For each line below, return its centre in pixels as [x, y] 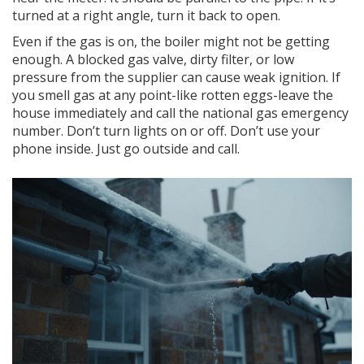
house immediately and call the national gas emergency [180, 113]
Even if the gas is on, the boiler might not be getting [171, 42]
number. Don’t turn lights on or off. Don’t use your [166, 131]
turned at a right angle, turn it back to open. [146, 16]
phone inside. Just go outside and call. [126, 149]
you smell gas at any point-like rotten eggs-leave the [173, 95]
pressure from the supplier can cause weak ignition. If [176, 78]
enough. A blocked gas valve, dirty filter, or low [153, 60]
